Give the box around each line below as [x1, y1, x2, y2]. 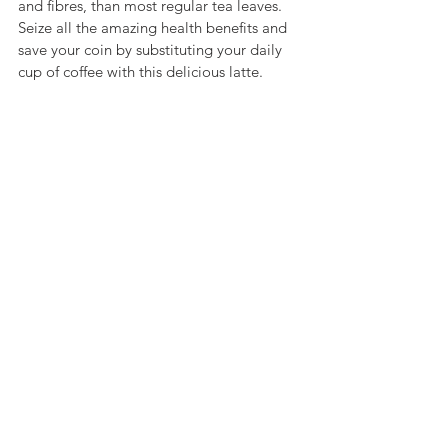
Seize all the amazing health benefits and [18, 18, 291, 37]
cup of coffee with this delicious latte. [18, 62, 267, 81]
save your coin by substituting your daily [18, 40, 286, 59]
